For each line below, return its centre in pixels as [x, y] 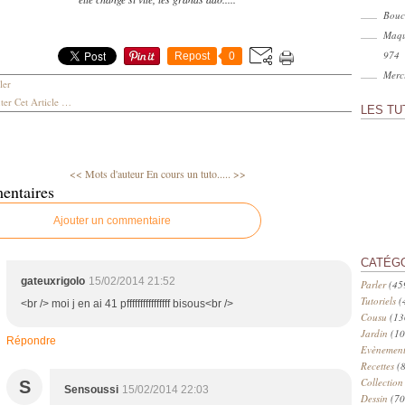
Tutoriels [378, 301]
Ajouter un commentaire [112, 221]
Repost [192, 56]
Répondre [31, 341]
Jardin [374, 333]
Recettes [377, 366]
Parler [373, 284]
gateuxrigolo [53, 281]
